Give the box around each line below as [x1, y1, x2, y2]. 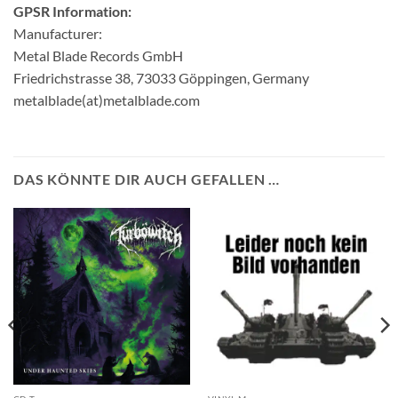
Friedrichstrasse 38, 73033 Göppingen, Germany [13, 68, 309, 86]
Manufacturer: [13, 24, 102, 42]
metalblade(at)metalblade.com [13, 91, 200, 108]
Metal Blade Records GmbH [13, 46, 183, 64]
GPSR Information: [13, 2, 131, 20]
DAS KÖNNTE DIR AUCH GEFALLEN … [13, 170, 280, 187]
